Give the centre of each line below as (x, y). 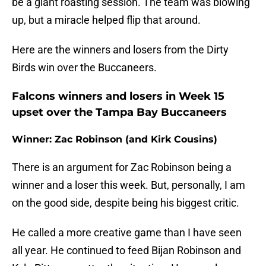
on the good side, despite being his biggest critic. (126, 203)
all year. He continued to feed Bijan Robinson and (126, 251)
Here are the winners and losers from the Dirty (120, 50)
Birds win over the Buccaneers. (84, 68)
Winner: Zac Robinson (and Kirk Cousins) (115, 140)
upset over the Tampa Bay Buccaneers (119, 113)
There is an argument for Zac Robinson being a (122, 167)
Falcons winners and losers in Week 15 (118, 96)
